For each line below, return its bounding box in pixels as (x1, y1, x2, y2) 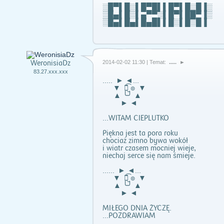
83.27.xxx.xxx (33, 68, 68, 74)
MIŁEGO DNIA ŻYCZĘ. (102, 204, 171, 212)
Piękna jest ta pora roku (102, 129, 178, 137)
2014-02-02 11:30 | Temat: (102, 59, 167, 65)
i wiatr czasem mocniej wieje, (102, 144, 196, 152)
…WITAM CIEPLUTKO (102, 114, 169, 122)
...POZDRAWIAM (102, 211, 155, 220)
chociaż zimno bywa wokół (102, 136, 188, 145)
